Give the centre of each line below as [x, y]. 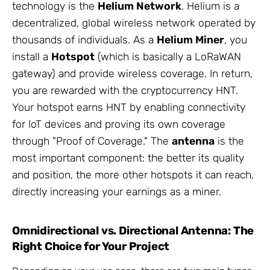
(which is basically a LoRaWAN [168, 56]
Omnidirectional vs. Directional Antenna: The [133, 231]
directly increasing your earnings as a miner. [117, 191]
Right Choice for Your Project [91, 246]
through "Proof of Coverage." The [92, 141]
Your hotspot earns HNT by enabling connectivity [129, 107]
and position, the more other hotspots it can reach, [133, 174]
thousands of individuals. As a [84, 39]
